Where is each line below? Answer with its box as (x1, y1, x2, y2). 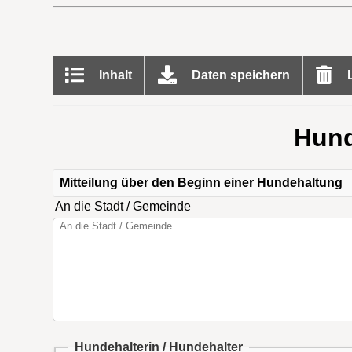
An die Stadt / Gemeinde (55, 200, 192, 214)
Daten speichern (188, 68, 290, 82)
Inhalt (95, 68, 132, 82)
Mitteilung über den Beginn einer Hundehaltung (60, 176, 343, 190)
